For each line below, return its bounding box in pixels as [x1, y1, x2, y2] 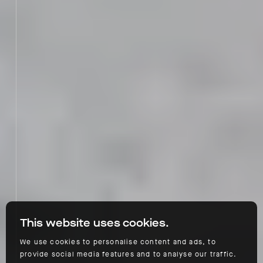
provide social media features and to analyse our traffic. [20, 249, 237, 259]
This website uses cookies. [20, 216, 169, 230]
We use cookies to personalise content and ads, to [20, 237, 216, 247]
